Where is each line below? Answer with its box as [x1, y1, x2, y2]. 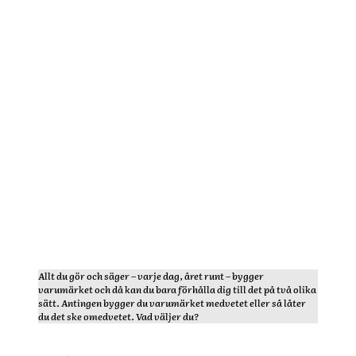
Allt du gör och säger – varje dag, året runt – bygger [38, 269, 264, 283]
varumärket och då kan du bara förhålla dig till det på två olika [38, 282, 316, 296]
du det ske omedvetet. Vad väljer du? [38, 309, 199, 323]
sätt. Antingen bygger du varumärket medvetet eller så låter [38, 296, 306, 310]
